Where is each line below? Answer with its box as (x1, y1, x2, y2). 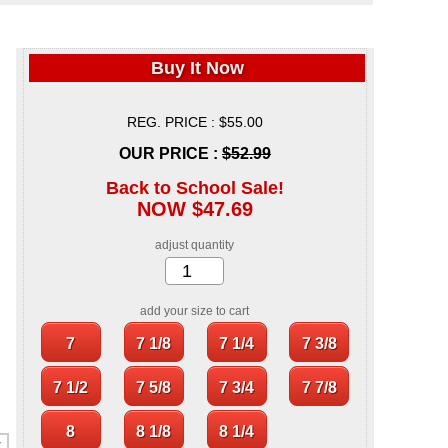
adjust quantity (155, 238, 235, 253)
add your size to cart (140, 304, 250, 319)
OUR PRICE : (119, 145, 222, 163)
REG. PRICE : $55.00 (127, 114, 263, 131)
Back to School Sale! (106, 178, 284, 199)
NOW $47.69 (137, 198, 253, 221)
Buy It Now (150, 58, 244, 79)
